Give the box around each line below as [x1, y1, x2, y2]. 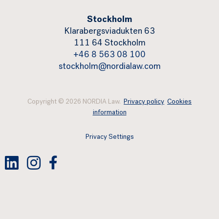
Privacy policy [124, 99, 164, 106]
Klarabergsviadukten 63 [64, 27, 155, 36]
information [92, 109, 127, 116]
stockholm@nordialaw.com [58, 63, 161, 71]
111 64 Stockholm [73, 39, 146, 48]
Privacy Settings [85, 134, 134, 141]
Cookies [167, 99, 192, 106]
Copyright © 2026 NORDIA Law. [27, 99, 124, 106]
